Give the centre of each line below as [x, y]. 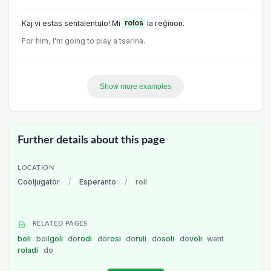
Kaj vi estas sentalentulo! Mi [72, 23]
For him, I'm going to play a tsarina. [83, 41]
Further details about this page [91, 140]
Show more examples [135, 86]
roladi [29, 250]
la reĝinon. [165, 23]
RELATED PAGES [59, 224]
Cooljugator [39, 181]
